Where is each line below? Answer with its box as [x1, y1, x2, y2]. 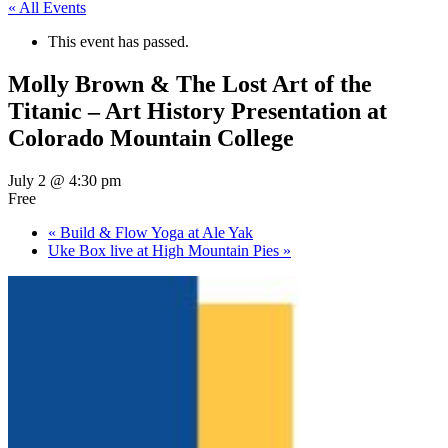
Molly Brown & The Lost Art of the [8, 70, 372, 97]
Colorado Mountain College [8, 124, 294, 151]
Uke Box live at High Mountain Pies [48, 241, 283, 259]
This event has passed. [48, 33, 189, 50]
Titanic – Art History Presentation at [8, 97, 387, 124]
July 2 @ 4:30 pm [8, 171, 121, 189]
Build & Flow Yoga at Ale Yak [56, 223, 253, 241]
